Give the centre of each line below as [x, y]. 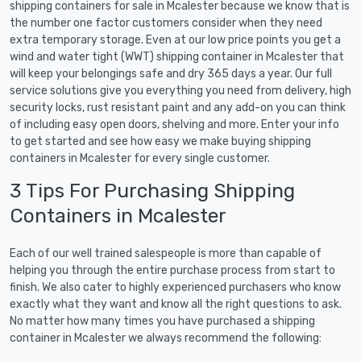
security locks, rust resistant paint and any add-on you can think [178, 107]
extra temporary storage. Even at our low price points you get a [175, 39]
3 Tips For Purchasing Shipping [152, 190]
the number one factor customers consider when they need [166, 23]
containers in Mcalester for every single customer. [140, 158]
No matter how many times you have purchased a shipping [162, 321]
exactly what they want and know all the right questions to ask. [176, 304]
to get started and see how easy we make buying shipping [160, 141]
